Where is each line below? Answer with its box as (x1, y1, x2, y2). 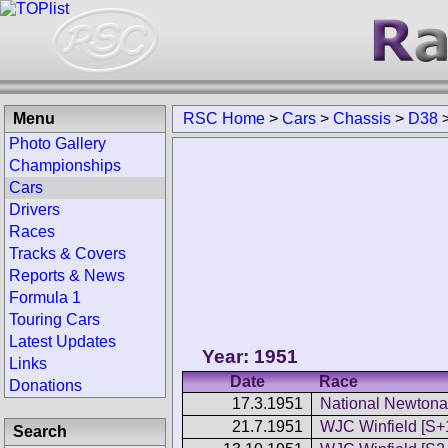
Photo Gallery (9, 135, 106, 152)
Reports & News (9, 267, 125, 284)
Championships (9, 157, 121, 174)
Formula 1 (9, 289, 81, 306)
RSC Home (183, 110, 265, 127)
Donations (9, 377, 82, 394)
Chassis (333, 110, 391, 127)
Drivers (9, 201, 60, 218)
